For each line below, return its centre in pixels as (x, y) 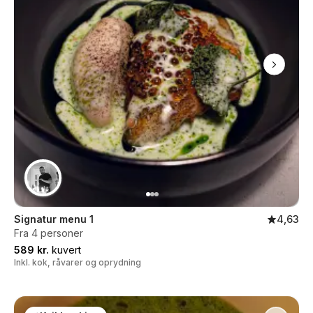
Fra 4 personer (49, 233)
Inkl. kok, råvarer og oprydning (78, 262)
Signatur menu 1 (54, 219)
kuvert (65, 250)
